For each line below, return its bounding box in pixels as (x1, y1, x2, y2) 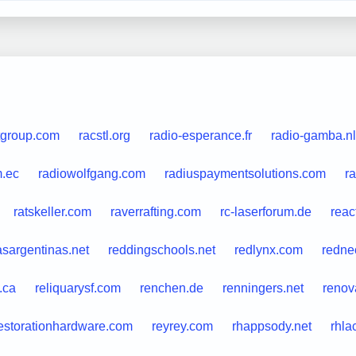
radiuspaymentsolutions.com (164, 166, 326, 180)
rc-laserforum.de (219, 204, 311, 219)
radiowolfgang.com (37, 166, 145, 180)
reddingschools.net (107, 242, 215, 257)
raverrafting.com (110, 204, 201, 219)
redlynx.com (234, 242, 303, 257)
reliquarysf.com (34, 281, 121, 295)
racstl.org (78, 128, 130, 142)
